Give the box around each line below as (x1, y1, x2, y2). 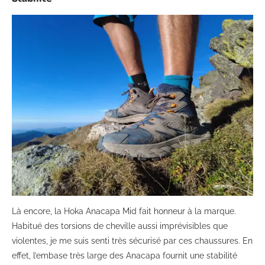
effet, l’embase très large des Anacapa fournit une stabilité (12, 250, 237, 260)
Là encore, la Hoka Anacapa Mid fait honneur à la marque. (12, 206, 236, 216)
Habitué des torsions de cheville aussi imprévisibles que (12, 221, 228, 231)
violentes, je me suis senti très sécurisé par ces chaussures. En (12, 235, 253, 245)
